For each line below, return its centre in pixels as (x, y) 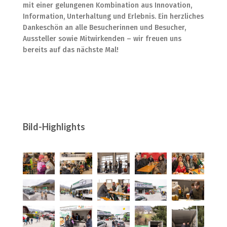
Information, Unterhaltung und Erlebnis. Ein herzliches (113, 17)
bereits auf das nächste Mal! (70, 50)
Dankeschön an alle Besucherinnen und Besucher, (104, 28)
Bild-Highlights (54, 127)
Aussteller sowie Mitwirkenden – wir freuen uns (102, 39)
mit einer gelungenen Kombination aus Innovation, (107, 6)
